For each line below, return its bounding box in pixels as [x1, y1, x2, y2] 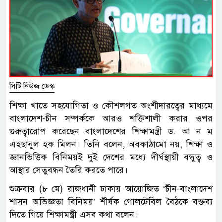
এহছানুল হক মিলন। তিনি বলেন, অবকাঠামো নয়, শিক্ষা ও [9, 139, 213, 150]
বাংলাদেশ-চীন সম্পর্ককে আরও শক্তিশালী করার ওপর [9, 113, 213, 124]
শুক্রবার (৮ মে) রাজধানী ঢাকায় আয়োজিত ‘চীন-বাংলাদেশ [9, 183, 213, 195]
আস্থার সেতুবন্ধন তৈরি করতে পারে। [9, 165, 128, 176]
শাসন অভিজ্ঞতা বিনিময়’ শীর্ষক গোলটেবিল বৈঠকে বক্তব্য [9, 196, 213, 208]
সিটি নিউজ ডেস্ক [9, 81, 55, 92]
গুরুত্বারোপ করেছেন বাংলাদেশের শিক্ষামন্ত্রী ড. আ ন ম [9, 126, 213, 137]
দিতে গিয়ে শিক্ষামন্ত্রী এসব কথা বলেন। [9, 209, 138, 221]
